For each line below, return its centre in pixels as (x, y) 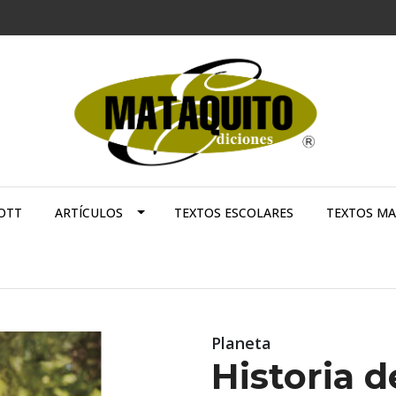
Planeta (241, 343)
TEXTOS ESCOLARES (233, 213)
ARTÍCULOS (88, 213)
